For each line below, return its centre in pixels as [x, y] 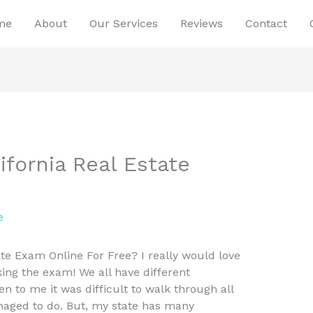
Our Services [124, 23]
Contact [266, 23]
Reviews [202, 23]
